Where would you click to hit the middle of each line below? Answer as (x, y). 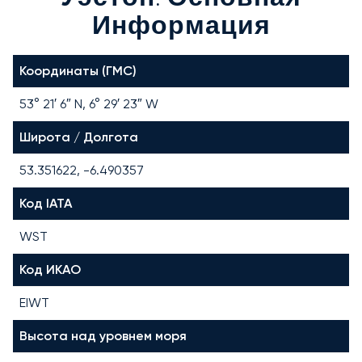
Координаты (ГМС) (78, 70)
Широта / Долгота (79, 137)
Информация (181, 27)
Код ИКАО (50, 269)
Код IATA (46, 203)
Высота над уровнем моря (103, 335)
